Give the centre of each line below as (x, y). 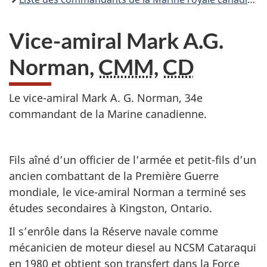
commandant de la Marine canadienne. (108, 114)
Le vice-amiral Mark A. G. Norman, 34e (106, 98)
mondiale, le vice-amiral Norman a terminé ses (128, 192)
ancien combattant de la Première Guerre (114, 176)
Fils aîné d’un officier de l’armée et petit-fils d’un (133, 160)
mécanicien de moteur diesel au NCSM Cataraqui (133, 247)
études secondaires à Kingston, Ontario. (111, 208)
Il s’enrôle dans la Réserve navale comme (114, 231)
